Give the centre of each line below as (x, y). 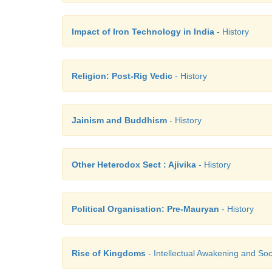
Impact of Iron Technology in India (143, 32)
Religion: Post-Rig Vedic (122, 76)
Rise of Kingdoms (109, 253)
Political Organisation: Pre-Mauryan (145, 209)
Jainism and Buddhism (119, 120)
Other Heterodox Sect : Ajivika (134, 165)
